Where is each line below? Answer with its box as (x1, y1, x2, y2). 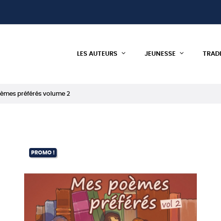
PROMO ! (31, 150, 55, 155)
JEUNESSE (144, 51, 176, 57)
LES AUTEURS (76, 51, 117, 57)
